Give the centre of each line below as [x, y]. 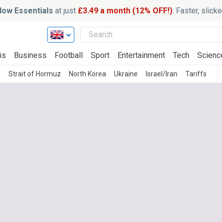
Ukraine [126, 74]
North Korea [87, 74]
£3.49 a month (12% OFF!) [125, 10]
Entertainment [141, 55]
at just [65, 10]
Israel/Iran [162, 74]
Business [30, 55]
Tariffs [196, 74]
